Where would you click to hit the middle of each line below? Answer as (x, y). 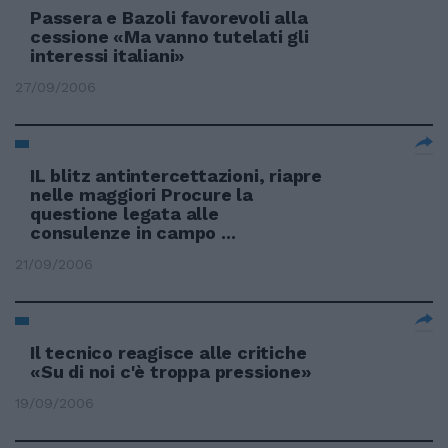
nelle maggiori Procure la (142, 194)
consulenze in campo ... (133, 232)
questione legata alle (124, 213)
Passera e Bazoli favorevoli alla (169, 17)
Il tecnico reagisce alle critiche (168, 352)
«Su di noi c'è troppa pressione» (171, 371)
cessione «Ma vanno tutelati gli (169, 36)
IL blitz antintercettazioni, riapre (176, 175)
